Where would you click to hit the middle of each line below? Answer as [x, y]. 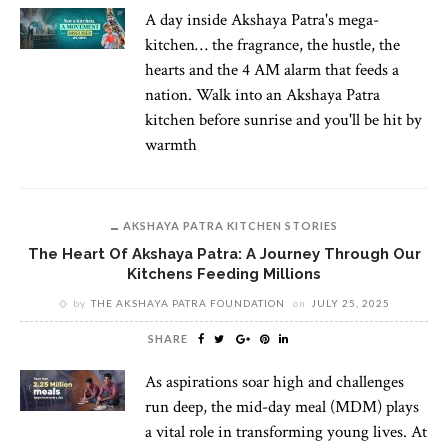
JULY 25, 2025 [350, 302]
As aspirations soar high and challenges [274, 381]
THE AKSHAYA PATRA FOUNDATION [188, 302]
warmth [171, 144]
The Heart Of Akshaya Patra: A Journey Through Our [224, 253]
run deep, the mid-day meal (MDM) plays [282, 406]
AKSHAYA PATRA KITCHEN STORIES [230, 225]
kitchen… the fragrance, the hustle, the [272, 44]
